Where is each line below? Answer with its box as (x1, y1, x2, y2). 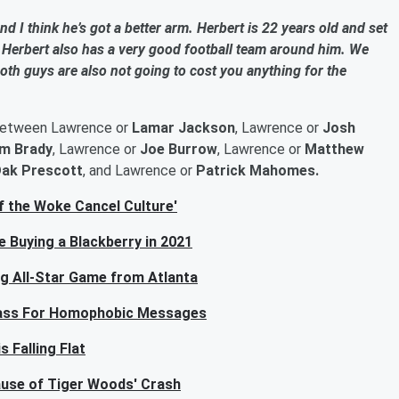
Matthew (305, 141, 364, 158)
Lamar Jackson (128, 119, 235, 136)
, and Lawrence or (83, 162, 196, 179)
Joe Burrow (140, 141, 217, 158)
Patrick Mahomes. (196, 162, 319, 179)
